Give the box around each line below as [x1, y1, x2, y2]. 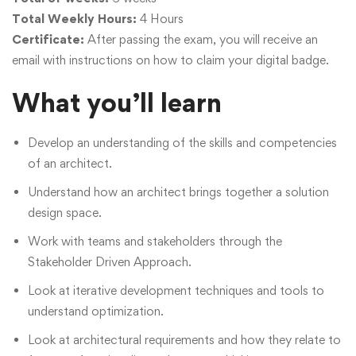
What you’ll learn [12, 87, 222, 118]
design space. [28, 205, 102, 220]
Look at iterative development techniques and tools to [28, 283, 324, 298]
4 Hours [137, 11, 184, 26]
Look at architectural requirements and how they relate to [28, 332, 341, 347]
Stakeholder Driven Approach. [28, 254, 192, 269]
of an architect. [28, 156, 112, 171]
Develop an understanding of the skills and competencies [28, 135, 337, 150]
